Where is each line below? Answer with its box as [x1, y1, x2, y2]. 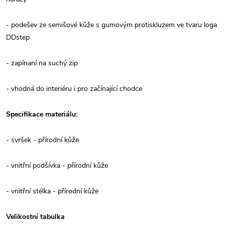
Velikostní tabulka [6, 211, 65, 221]
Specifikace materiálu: [6, 109, 77, 119]
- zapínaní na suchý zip [6, 58, 78, 68]
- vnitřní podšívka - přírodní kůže [6, 160, 108, 170]
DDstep [6, 32, 30, 42]
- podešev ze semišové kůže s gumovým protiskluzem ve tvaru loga [6, 20, 217, 30]
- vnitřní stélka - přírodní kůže [6, 186, 98, 196]
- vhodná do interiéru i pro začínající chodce [6, 83, 142, 93]
